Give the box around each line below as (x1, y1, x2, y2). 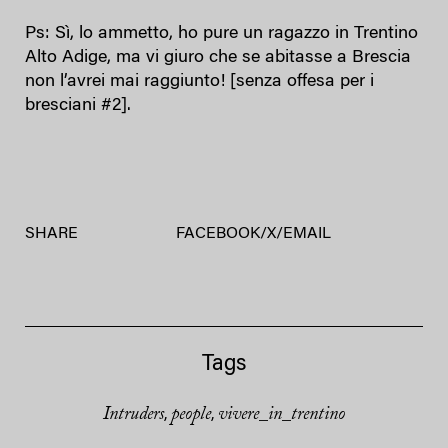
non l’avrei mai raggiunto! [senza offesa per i (25, 72, 374, 91)
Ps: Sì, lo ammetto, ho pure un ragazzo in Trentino (25, 24, 418, 43)
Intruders (103, 405, 164, 424)
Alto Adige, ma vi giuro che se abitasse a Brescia (25, 48, 411, 67)
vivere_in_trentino (218, 405, 345, 424)
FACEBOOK (175, 225, 260, 242)
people (171, 405, 211, 424)
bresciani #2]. (25, 96, 131, 115)
